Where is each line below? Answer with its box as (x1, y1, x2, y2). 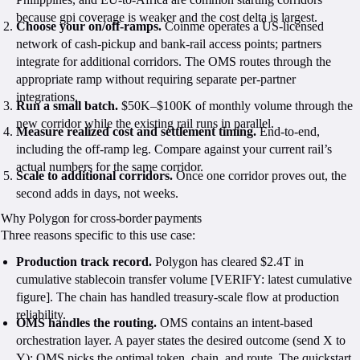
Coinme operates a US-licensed (162, 18, 325, 33)
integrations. (16, 89, 79, 104)
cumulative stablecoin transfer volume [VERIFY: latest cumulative (16, 272, 353, 286)
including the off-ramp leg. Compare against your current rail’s (16, 142, 333, 157)
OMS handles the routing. (16, 316, 157, 330)
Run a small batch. (16, 98, 119, 112)
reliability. (16, 307, 67, 321)
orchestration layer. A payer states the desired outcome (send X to (16, 333, 346, 348)
